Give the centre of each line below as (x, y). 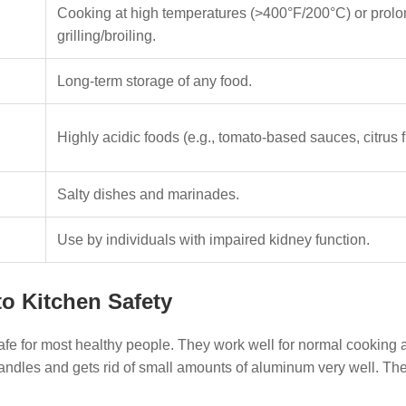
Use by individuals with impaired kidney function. (213, 240)
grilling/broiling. (106, 36)
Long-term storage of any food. (155, 81)
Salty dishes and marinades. (148, 194)
